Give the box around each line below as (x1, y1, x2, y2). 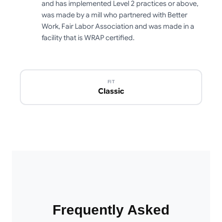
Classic (98, 86, 124, 96)
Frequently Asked (53, 202, 169, 218)
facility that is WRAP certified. (42, 33, 134, 42)
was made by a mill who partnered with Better (42, 10, 187, 19)
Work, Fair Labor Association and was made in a (42, 21, 194, 31)
